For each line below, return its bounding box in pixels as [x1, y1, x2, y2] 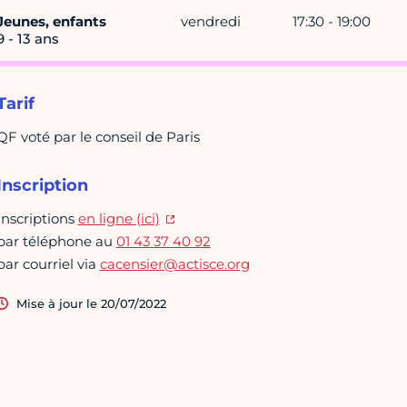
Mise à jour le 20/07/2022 [15, 296, 166, 312]
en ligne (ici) [77, 210, 160, 228]
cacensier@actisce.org [99, 255, 250, 273]
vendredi [180, 13, 241, 31]
